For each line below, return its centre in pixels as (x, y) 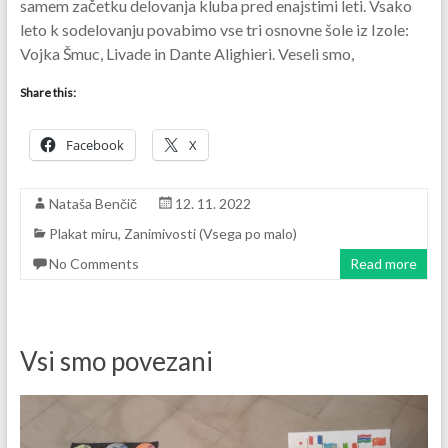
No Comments (93, 264)
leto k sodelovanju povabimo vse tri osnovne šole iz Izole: (214, 30)
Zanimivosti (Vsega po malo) (210, 234)
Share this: (47, 93)
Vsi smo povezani (116, 361)
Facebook (94, 145)
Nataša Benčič (92, 204)
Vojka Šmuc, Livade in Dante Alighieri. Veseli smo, (186, 54)
